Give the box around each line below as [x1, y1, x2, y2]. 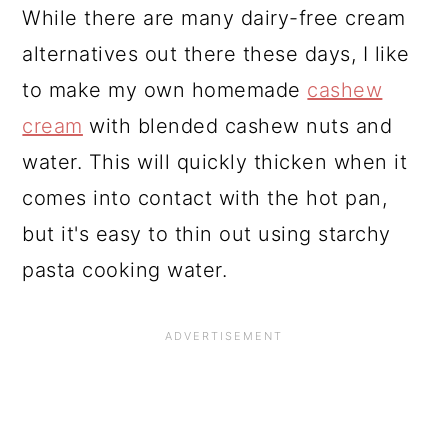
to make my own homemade [22, 77, 308, 102]
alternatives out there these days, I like [22, 41, 410, 66]
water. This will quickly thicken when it [22, 149, 408, 174]
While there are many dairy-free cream [22, 5, 406, 30]
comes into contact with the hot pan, [22, 185, 388, 210]
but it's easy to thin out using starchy [22, 221, 391, 246]
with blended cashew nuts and [82, 113, 393, 138]
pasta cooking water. [22, 257, 228, 282]
